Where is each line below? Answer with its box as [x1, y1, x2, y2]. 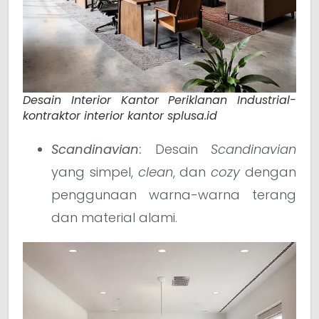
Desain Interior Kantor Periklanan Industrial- [23, 92, 296, 109]
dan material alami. [51, 209, 177, 227]
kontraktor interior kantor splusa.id [23, 108, 217, 125]
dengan [240, 163, 297, 182]
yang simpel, [51, 163, 138, 182]
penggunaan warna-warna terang [51, 186, 296, 204]
